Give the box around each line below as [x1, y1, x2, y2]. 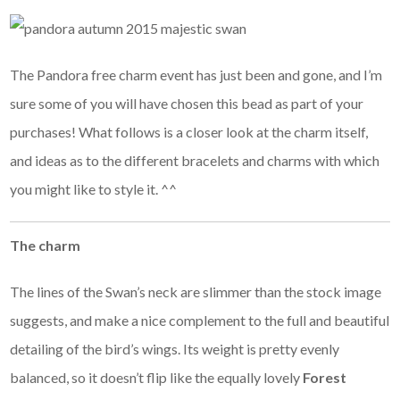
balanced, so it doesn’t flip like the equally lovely [10, 369, 304, 387]
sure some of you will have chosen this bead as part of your [10, 95, 364, 112]
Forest [303, 369, 347, 387]
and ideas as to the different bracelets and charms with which [10, 152, 380, 170]
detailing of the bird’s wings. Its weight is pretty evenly [10, 340, 340, 358]
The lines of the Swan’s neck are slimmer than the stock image [10, 283, 382, 301]
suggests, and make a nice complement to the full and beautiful [10, 312, 390, 329]
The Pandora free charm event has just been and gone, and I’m [10, 66, 383, 84]
